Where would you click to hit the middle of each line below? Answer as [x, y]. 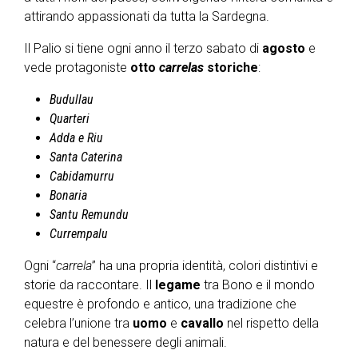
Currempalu [79, 234]
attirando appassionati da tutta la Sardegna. [147, 16]
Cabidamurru [82, 176]
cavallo [202, 323]
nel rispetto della [271, 323]
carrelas [181, 68]
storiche [231, 68]
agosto [284, 48]
